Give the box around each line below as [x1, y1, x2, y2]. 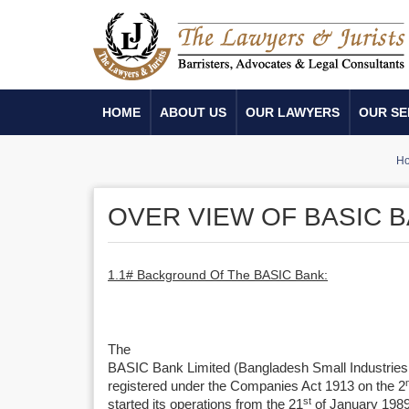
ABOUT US [160, 105, 226, 120]
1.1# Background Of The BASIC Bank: [108, 267, 328, 282]
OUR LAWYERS [246, 105, 340, 120]
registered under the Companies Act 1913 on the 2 [108, 379, 405, 393]
